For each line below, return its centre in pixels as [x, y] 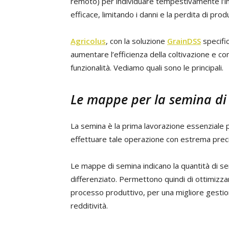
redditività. [89, 205]
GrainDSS [184, 41]
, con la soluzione [136, 41]
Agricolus [88, 41]
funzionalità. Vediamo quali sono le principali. [147, 67]
